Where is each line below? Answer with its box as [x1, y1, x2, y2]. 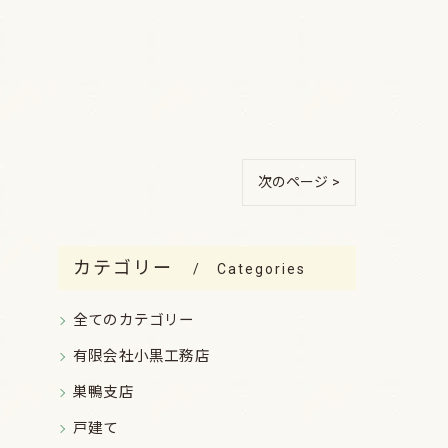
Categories [217, 261, 307, 277]
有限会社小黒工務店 [73, 348, 210, 365]
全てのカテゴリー [73, 312, 195, 329]
